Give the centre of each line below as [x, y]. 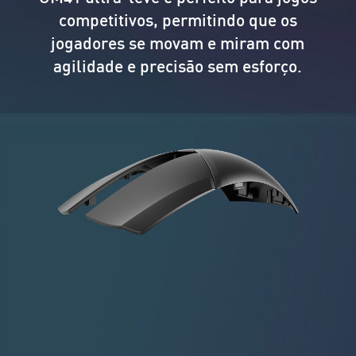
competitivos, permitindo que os [178, 20]
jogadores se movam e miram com [178, 43]
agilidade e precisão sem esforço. [178, 66]
